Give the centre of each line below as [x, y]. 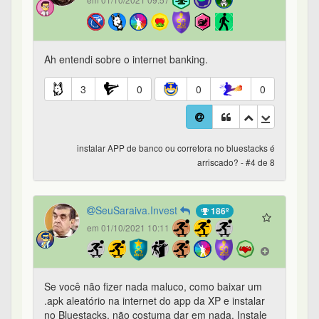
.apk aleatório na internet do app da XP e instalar [155, 301]
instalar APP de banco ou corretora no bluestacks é [176, 148]
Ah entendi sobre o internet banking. [127, 59]
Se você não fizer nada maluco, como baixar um [153, 287]
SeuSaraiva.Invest [138, 210]
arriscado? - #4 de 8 [236, 162]
